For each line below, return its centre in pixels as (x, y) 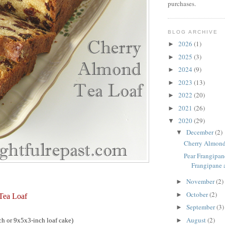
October (198, 194)
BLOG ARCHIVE (193, 32)
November (201, 182)
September (201, 207)
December (200, 132)
